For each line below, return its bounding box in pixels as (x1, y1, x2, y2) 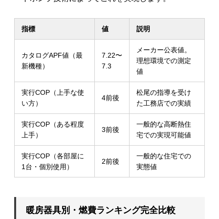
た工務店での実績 (136, 99, 191, 108)
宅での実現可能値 (136, 131, 191, 139)
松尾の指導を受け (136, 88, 191, 97)
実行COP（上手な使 (21, 88, 84, 97)
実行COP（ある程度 (21, 120, 84, 129)
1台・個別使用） (21, 163, 73, 171)
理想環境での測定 (136, 57, 191, 65)
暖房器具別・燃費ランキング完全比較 (25, 205, 175, 216)
